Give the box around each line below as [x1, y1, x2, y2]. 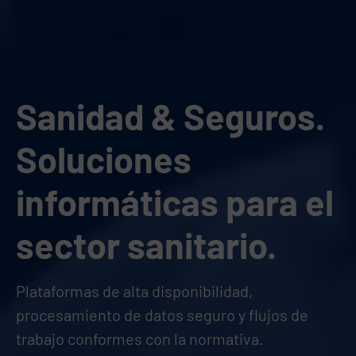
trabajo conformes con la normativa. [16, 329, 264, 348]
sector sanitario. [16, 223, 277, 266]
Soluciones [16, 137, 192, 180]
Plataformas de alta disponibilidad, [16, 281, 253, 300]
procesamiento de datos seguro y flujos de [16, 305, 308, 324]
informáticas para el [16, 180, 334, 223]
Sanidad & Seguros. [16, 95, 325, 137]
